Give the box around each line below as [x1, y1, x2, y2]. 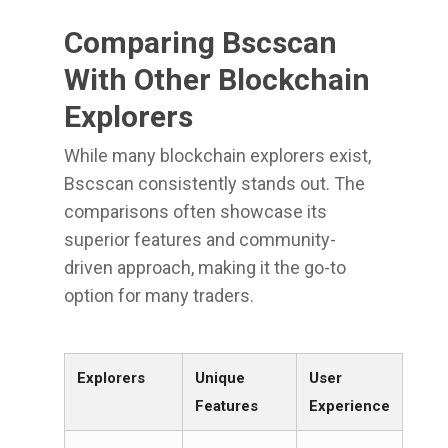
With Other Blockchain [64, 62, 370, 97]
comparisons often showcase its [64, 201, 327, 222]
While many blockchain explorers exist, [64, 145, 371, 166]
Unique [195, 369, 245, 387]
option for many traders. [64, 285, 254, 306]
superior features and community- [64, 229, 336, 250]
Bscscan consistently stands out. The [64, 173, 365, 194]
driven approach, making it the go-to [64, 257, 346, 278]
